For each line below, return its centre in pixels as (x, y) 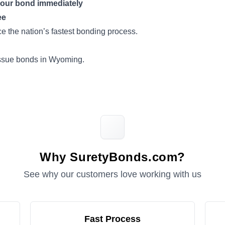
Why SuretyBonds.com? (113, 157)
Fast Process (113, 219)
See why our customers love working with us (113, 174)
